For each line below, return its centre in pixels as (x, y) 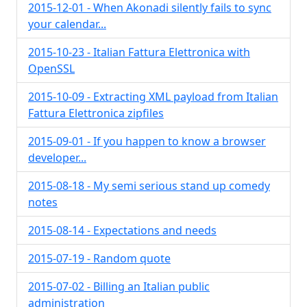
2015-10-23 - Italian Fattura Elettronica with (139, 52)
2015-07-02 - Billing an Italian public (119, 286)
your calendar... (67, 24)
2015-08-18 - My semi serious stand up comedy (149, 186)
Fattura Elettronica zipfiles (96, 113)
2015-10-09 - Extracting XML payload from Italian (153, 97)
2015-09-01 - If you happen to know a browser (147, 141)
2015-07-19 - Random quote (99, 258)
